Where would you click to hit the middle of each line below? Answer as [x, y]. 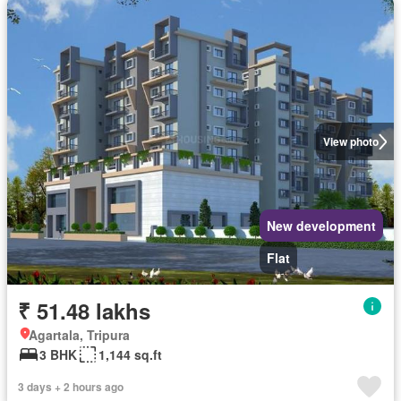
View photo [350, 141]
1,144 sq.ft [130, 354]
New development [321, 226]
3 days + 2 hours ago [71, 387]
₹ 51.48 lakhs [84, 311]
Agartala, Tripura [79, 335]
